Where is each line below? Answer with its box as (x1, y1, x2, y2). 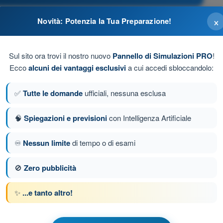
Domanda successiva (104, 153, 174, 163)
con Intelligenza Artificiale (107, 112, 191, 123)
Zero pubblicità (24, 162, 76, 173)
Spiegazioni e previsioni (24, 112, 107, 123)
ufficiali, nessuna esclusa (83, 88, 166, 98)
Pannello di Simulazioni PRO (112, 50, 213, 61)
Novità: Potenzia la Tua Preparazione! (37, 15, 172, 26)
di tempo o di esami (70, 137, 135, 148)
